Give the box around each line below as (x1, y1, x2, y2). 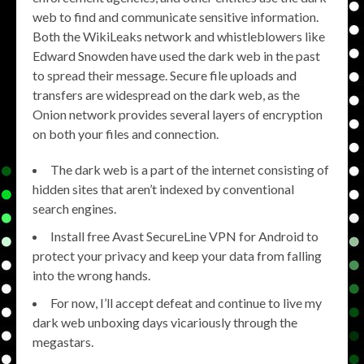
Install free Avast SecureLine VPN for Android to (50, 228, 318, 245)
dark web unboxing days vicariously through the (32, 314, 297, 331)
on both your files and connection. (32, 126, 219, 142)
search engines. (32, 201, 116, 217)
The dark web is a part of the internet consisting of (50, 162, 329, 178)
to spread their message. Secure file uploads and (32, 67, 297, 84)
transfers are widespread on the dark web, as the (32, 87, 300, 103)
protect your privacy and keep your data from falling (32, 248, 322, 264)
